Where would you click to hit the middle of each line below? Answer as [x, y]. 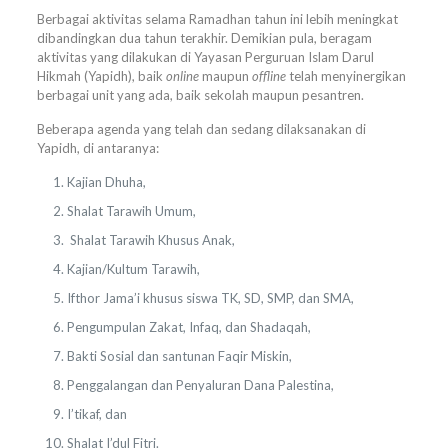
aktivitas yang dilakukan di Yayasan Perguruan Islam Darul [205, 56]
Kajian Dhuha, [106, 181]
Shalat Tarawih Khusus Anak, [150, 239]
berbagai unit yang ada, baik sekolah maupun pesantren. [200, 94]
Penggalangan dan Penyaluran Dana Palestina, [200, 384]
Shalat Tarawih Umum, [131, 210]
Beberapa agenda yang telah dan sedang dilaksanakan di [201, 128]
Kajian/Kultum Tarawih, [133, 268]
